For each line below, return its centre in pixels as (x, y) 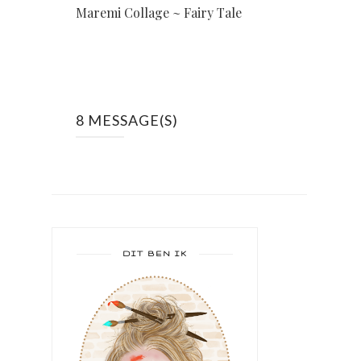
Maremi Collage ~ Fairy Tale (159, 12)
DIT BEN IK (155, 253)
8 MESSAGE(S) (127, 120)
